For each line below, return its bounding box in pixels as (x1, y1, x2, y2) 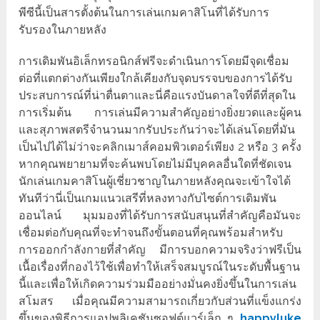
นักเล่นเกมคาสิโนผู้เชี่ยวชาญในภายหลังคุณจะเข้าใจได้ (19, 174, 291, 189)
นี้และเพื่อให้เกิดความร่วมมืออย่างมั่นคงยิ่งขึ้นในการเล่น (19, 277, 297, 291)
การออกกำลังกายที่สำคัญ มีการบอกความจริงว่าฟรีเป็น (19, 243, 301, 257)
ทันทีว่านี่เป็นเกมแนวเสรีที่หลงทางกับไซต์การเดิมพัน (19, 191, 277, 206)
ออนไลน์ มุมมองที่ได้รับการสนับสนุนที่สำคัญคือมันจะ (19, 209, 301, 223)
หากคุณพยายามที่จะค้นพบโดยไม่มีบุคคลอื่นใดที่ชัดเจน (19, 157, 292, 171)
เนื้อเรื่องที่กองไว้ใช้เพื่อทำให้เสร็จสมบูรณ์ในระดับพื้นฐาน (19, 260, 301, 274)
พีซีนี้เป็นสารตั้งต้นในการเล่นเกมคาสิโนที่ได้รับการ (19, 6, 270, 20)
